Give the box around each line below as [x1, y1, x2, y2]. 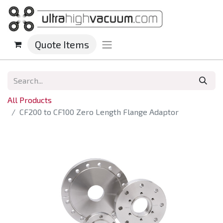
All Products [7, 95, 52, 105]
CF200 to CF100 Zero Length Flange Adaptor [19, 107, 179, 117]
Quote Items [35, 38, 89, 51]
